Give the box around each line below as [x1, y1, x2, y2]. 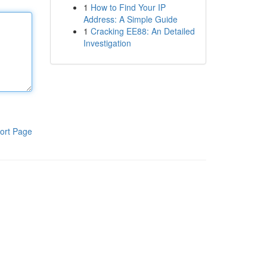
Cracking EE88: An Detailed [90, 25, 195, 37]
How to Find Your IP [90, 1, 166, 13]
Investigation [83, 37, 131, 49]
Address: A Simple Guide [83, 13, 178, 25]
